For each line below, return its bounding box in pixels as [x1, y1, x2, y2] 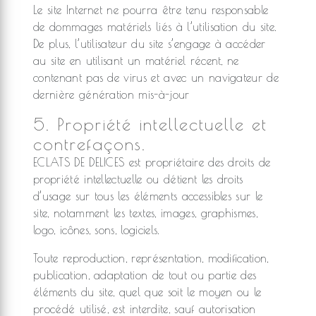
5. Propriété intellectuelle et [33, 114, 267, 134]
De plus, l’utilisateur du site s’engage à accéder [33, 37, 266, 50]
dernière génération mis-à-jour [33, 88, 190, 101]
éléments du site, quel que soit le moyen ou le [33, 286, 262, 298]
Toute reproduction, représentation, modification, [33, 252, 269, 265]
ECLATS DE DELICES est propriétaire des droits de [33, 156, 271, 169]
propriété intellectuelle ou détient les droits [33, 173, 243, 186]
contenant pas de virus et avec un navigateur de [33, 71, 279, 84]
